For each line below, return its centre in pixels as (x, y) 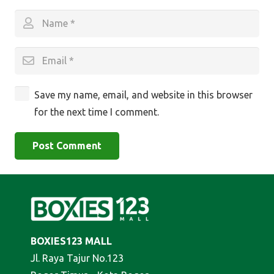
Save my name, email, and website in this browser (143, 94)
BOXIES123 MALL (71, 241)
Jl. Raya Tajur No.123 (77, 258)
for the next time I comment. (97, 112)
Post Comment (67, 145)
